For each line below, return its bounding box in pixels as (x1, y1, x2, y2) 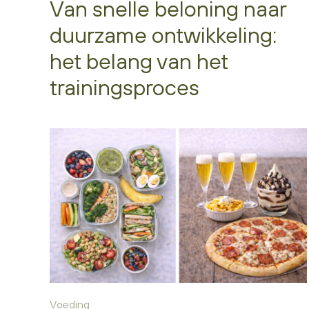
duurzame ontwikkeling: (50, 21, 277, 48)
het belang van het (50, 48, 228, 74)
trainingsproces (50, 74, 199, 100)
